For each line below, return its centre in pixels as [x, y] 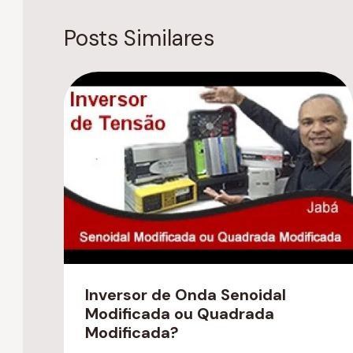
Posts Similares [139, 38]
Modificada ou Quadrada [179, 313]
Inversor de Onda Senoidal [185, 294]
